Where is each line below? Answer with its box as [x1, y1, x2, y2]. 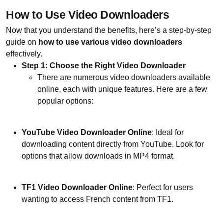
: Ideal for [152, 128, 184, 137]
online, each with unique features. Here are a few [37, 84, 207, 93]
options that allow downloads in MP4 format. [22, 151, 175, 160]
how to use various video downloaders [38, 37, 182, 46]
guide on [6, 37, 38, 46]
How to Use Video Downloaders [6, 8, 169, 21]
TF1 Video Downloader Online [22, 183, 133, 192]
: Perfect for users [133, 183, 193, 192]
